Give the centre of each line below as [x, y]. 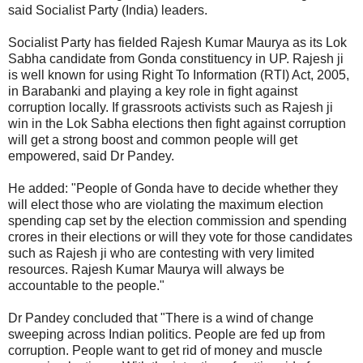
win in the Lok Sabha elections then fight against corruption [177, 123]
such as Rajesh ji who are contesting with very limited [161, 253]
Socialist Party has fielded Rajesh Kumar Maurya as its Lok [177, 42]
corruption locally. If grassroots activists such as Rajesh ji [171, 107]
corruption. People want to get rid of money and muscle [165, 350]
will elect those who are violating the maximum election [166, 204]
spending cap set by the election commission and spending [177, 220]
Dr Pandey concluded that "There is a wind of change [161, 318]
